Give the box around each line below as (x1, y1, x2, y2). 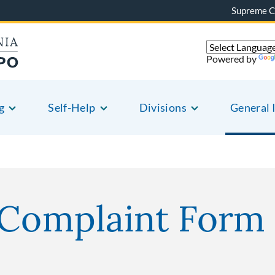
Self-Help (48, 101, 96, 114)
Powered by (206, 52, 258, 64)
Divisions (139, 101, 187, 114)
